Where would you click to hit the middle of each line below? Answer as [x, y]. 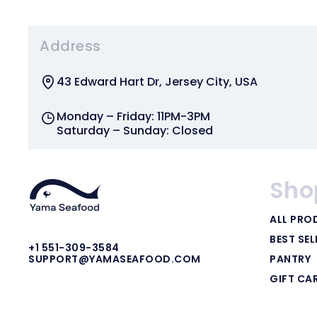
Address [70, 46]
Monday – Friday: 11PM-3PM [133, 116]
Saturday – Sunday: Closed [135, 130]
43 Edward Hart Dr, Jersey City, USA [157, 82]
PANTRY [290, 259]
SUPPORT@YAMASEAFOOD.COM [115, 259]
